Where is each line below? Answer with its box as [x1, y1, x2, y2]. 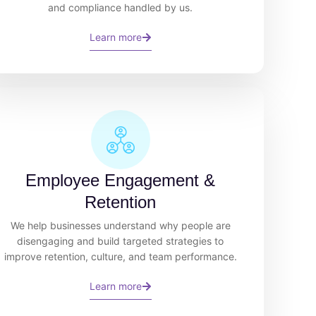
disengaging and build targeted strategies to [17, 234, 224, 247]
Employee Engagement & [25, 170, 216, 190]
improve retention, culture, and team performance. [4, 250, 237, 262]
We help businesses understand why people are [10, 219, 231, 231]
